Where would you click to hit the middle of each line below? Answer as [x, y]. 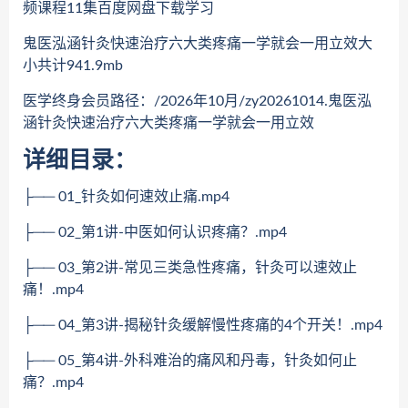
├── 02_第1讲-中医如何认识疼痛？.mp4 [155, 232]
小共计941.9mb [73, 66]
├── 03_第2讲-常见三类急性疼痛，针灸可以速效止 [190, 268]
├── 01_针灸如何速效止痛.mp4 [126, 197]
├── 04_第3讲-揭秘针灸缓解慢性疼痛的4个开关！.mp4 [203, 325]
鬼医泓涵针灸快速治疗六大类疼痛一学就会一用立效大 [198, 44]
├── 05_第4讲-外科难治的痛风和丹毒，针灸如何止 [190, 361]
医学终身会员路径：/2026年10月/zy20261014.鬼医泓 [197, 101]
